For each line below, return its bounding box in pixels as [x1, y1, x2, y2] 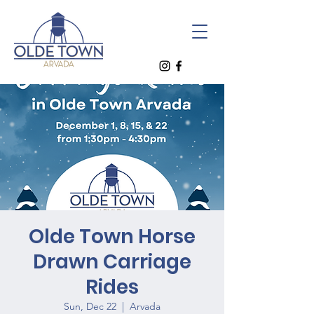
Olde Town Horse [29, 223, 196, 250]
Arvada [130, 300, 161, 313]
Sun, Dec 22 [64, 300, 116, 313]
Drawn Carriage [33, 248, 191, 275]
